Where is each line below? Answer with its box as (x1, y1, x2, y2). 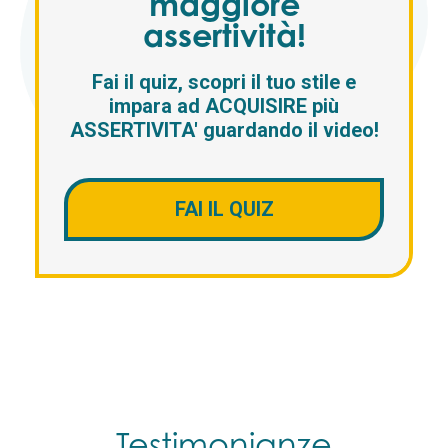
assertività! (142, 15, 306, 55)
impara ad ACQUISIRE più (109, 94, 339, 119)
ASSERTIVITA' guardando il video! (69, 118, 379, 143)
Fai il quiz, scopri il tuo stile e (92, 70, 356, 95)
